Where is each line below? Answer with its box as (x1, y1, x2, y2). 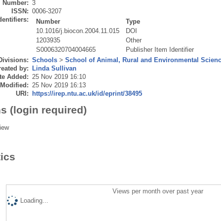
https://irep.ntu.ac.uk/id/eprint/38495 (32, 89, 142, 97)
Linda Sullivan (32, 64, 76, 72)
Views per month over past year (112, 187, 204, 195)
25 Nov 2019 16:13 (32, 81, 86, 89)
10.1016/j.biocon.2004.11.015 (36, 27, 120, 35)
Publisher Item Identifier (126, 45, 194, 53)
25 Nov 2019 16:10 (32, 73, 86, 80)
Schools (32, 56, 57, 64)
